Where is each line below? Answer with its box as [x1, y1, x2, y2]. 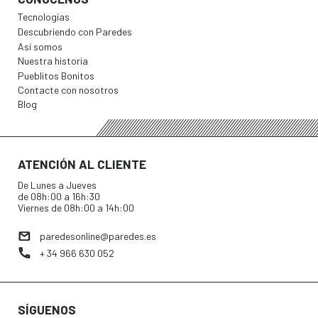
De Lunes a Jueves [18, 178, 97, 191]
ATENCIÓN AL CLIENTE [18, 155, 146, 172]
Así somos [18, 40, 62, 53]
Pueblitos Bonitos [18, 69, 94, 82]
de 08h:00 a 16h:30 [18, 190, 100, 202]
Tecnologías [18, 11, 70, 23]
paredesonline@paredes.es [40, 230, 156, 243]
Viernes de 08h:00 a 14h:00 [18, 201, 134, 214]
